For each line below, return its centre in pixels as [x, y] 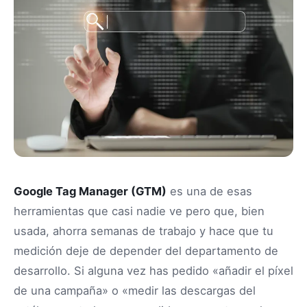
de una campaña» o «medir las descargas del [135, 291]
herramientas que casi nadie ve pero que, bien [139, 211]
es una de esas [209, 192]
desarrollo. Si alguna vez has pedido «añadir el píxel [153, 271]
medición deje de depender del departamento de [146, 251]
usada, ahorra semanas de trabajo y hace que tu [144, 231]
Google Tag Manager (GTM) [90, 192]
